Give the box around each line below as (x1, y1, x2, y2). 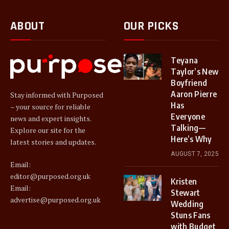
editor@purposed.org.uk (10, 171, 90, 181)
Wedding (171, 199, 204, 209)
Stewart (171, 188, 200, 198)
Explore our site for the (10, 125, 85, 135)
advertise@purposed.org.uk (10, 195, 101, 205)
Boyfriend (171, 78, 208, 88)
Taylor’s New (171, 66, 219, 77)
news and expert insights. (10, 113, 91, 124)
